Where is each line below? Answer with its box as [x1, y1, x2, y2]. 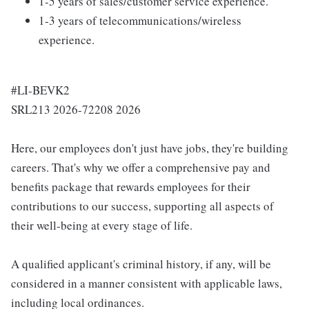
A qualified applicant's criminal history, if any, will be [11, 256, 271, 272]
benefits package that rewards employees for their [11, 179, 250, 195]
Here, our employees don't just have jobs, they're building [11, 140, 288, 157]
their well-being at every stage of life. [11, 217, 192, 234]
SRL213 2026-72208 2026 [11, 101, 141, 118]
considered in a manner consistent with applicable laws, [11, 275, 282, 292]
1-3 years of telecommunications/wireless [39, 12, 241, 29]
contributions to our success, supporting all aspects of [11, 198, 274, 215]
